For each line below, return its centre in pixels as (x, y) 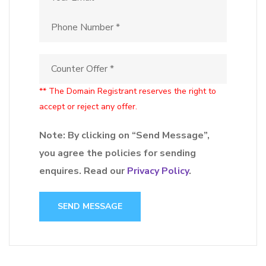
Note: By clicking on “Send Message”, (124, 135)
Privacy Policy (158, 171)
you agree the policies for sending (118, 153)
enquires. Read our (83, 171)
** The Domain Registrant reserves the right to (128, 91)
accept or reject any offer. (88, 107)
